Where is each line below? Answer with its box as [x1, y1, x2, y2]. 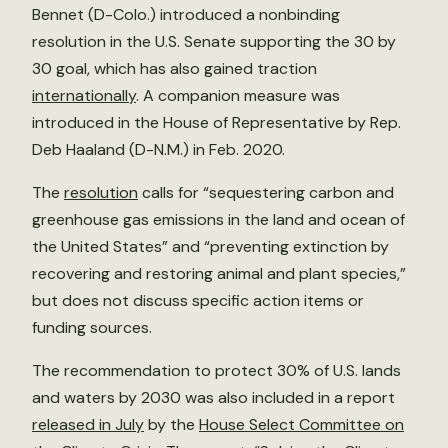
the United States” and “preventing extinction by [32, 236, 389, 257]
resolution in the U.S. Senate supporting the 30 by [32, 31, 396, 52]
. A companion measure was [136, 85, 340, 106]
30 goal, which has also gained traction [32, 58, 317, 79]
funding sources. [32, 317, 152, 338]
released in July [32, 414, 144, 435]
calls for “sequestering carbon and [138, 182, 394, 203]
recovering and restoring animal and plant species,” [32, 263, 406, 284]
